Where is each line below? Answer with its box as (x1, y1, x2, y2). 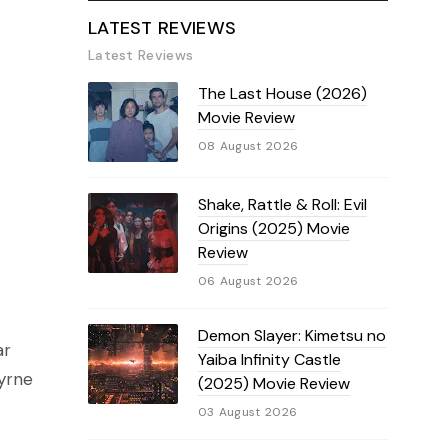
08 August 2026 (197, 138, 299, 154)
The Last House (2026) (197, 83, 367, 104)
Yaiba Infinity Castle (197, 349, 341, 370)
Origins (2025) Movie (197, 218, 350, 239)
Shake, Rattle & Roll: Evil (197, 194, 367, 215)
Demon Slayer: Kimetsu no (197, 325, 386, 346)
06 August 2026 (197, 273, 299, 289)
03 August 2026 (197, 404, 298, 420)
